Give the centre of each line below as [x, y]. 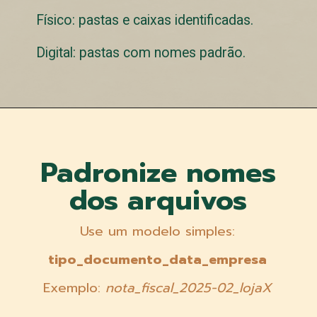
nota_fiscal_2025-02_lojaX [188, 288]
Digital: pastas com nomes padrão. [141, 52]
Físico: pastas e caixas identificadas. [145, 20]
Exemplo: [74, 288]
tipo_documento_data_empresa [157, 259]
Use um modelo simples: [157, 231]
